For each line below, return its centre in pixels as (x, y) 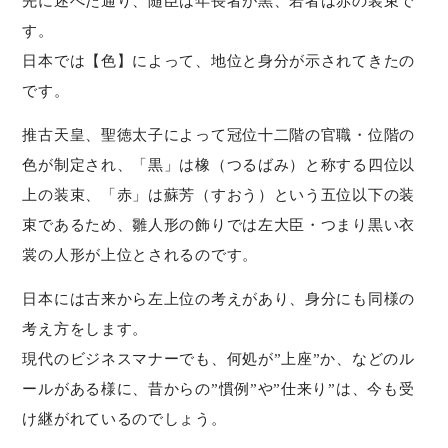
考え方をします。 (85, 328)
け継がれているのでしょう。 (124, 418)
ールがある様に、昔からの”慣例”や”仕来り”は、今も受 (218, 388)
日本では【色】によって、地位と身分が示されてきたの (218, 60)
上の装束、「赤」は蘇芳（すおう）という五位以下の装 (218, 194)
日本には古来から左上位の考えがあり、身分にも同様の (218, 298)
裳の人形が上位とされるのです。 (140, 254)
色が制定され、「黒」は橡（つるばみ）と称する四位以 (218, 164)
